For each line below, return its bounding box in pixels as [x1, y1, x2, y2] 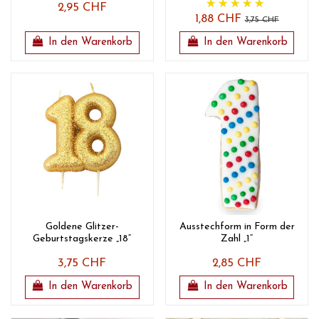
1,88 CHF [194, 13, 245, 25]
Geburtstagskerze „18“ [33, 234, 132, 245]
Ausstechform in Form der [179, 221, 295, 233]
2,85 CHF [212, 258, 262, 270]
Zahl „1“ [221, 234, 253, 245]
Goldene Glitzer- [45, 221, 119, 233]
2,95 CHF [57, 1, 107, 14]
